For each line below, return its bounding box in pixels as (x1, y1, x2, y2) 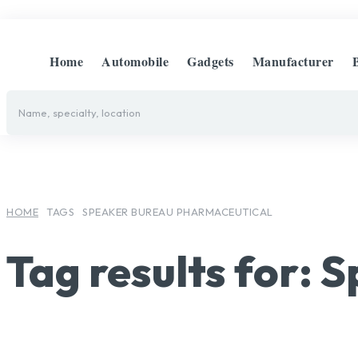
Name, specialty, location (18, 105, 141, 119)
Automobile (101, 52, 169, 70)
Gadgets (187, 52, 234, 70)
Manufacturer (252, 52, 334, 70)
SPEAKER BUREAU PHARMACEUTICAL (82, 205, 273, 218)
